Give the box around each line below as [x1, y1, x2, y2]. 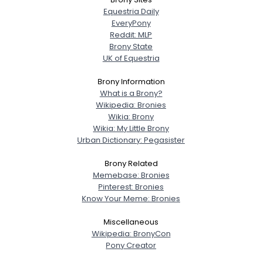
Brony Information [97, 76, 165, 87]
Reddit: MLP [110, 29, 152, 40]
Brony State [109, 41, 153, 52]
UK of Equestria [102, 53, 160, 64]
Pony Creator [106, 240, 156, 251]
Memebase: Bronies [92, 170, 170, 181]
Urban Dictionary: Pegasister [77, 135, 185, 146]
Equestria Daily [103, 6, 159, 17]
